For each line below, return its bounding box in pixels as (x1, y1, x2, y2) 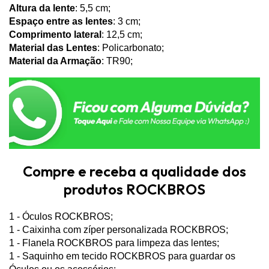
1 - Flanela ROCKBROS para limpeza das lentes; (9, 237, 219, 248)
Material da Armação (9, 55, 101, 66)
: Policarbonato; (97, 42, 164, 53)
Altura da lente (9, 2, 75, 13)
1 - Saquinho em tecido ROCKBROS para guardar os (9, 250, 235, 261)
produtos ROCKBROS (64, 180, 205, 198)
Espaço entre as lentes (9, 16, 113, 26)
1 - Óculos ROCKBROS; (9, 211, 113, 222)
